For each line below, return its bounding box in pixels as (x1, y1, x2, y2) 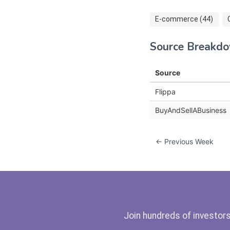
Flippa (155, 87, 176, 96)
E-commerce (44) (155, 15, 213, 24)
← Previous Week (156, 137, 214, 146)
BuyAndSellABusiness (155, 105, 226, 114)
